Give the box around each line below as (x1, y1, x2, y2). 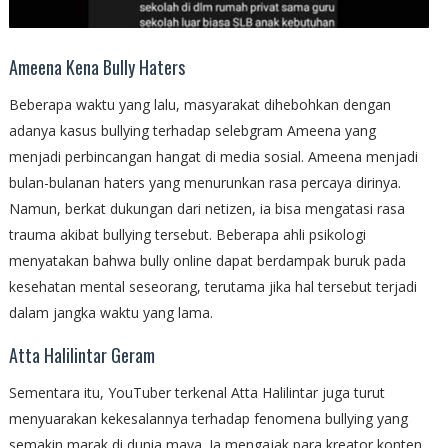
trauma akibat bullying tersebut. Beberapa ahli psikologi (8, 225, 366, 245)
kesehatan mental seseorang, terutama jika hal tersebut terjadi (8, 277, 417, 297)
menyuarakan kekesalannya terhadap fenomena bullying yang (8, 409, 408, 429)
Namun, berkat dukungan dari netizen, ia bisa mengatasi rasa (8, 199, 405, 219)
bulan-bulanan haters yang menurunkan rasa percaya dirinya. (8, 173, 401, 193)
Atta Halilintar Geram (8, 342, 155, 369)
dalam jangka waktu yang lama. (8, 303, 213, 323)
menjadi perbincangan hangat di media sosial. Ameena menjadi (8, 147, 418, 167)
